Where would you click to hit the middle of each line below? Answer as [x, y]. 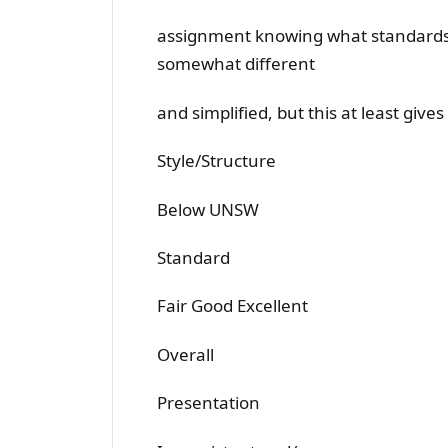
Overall [185, 354]
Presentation [208, 403]
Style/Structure [216, 161]
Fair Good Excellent [232, 306]
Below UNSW [208, 209]
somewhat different [236, 64]
